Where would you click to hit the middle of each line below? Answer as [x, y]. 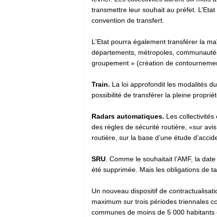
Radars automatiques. [129, 116]
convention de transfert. [128, 20]
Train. [101, 84]
